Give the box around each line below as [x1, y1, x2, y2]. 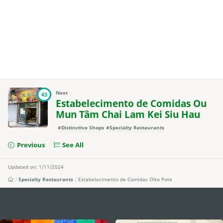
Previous [16, 140, 45, 149]
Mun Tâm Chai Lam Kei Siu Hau [56, 108, 200, 121]
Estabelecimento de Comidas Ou [56, 97, 207, 110]
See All [62, 140, 84, 149]
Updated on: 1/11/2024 [8, 163, 64, 170]
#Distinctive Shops [58, 124, 104, 131]
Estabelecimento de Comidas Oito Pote [78, 175, 173, 183]
